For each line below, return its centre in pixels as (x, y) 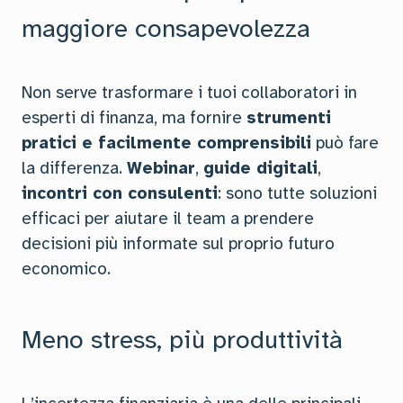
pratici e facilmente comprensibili (166, 143)
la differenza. (74, 168)
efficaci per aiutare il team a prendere (168, 219)
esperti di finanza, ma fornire (134, 118)
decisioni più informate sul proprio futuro (178, 244)
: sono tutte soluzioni (297, 193)
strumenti (289, 118)
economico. (66, 269)
